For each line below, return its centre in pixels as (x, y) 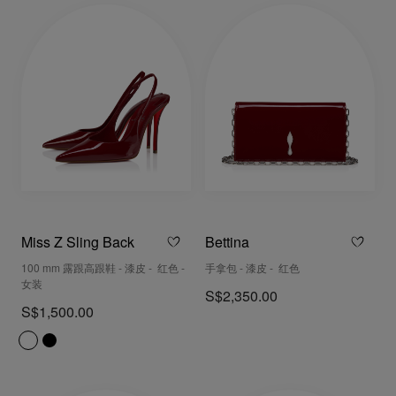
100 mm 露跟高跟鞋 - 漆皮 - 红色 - (103, 270)
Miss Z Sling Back (78, 244)
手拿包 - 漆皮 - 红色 (252, 270)
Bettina (227, 244)
